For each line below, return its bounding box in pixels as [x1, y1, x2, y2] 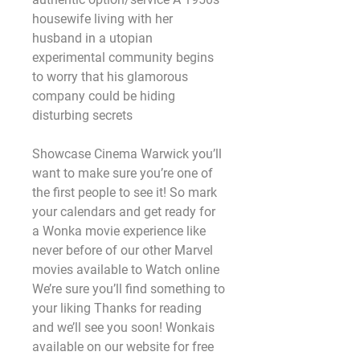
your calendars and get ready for [32, 204, 215, 219]
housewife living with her [32, 11, 173, 27]
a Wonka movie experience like [32, 223, 206, 239]
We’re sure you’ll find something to [32, 281, 225, 297]
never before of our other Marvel [32, 243, 213, 258]
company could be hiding [32, 88, 175, 104]
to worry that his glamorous [32, 69, 188, 84]
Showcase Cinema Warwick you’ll [32, 146, 222, 162]
